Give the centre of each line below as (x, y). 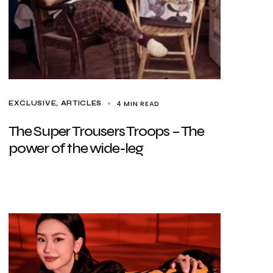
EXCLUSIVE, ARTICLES (55, 103)
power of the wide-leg (76, 148)
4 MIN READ (138, 104)
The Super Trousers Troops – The (106, 131)
